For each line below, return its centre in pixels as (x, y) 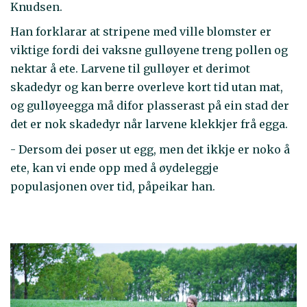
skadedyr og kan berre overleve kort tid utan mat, (147, 87)
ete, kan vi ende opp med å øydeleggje (114, 168)
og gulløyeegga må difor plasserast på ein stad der (150, 106)
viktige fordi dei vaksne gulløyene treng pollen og (149, 50)
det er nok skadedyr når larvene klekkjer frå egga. (149, 124)
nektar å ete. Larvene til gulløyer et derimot (130, 69)
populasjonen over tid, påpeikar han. (113, 186)
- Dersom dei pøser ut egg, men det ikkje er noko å (150, 149)
